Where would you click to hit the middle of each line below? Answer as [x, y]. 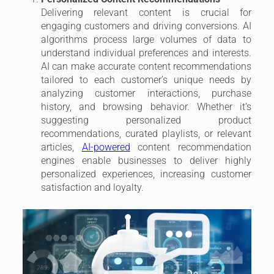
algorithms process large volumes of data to [146, 40]
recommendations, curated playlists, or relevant [146, 134]
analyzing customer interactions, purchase [146, 94]
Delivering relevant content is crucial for [146, 13]
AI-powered [106, 147]
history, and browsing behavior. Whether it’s [146, 107]
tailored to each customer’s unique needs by [146, 80]
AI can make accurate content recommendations [146, 67]
